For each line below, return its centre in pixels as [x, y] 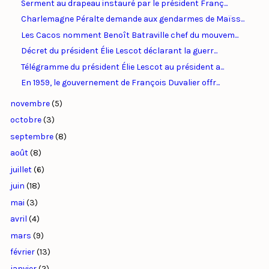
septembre [32, 136]
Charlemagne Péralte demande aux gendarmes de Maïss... [132, 19]
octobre [26, 120]
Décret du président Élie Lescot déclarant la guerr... [119, 51]
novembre [30, 103]
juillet [21, 169]
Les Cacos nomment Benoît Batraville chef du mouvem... [129, 35]
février [22, 252]
